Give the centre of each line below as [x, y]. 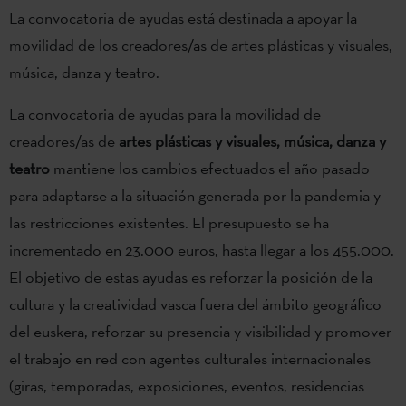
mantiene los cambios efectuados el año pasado [210, 168]
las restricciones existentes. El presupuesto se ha [169, 222]
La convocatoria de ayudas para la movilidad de [165, 113]
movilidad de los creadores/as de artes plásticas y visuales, [201, 44]
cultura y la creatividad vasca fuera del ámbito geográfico [195, 304]
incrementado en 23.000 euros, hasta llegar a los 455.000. [202, 249]
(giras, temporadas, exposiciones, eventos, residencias [187, 385]
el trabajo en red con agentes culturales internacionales [190, 358]
